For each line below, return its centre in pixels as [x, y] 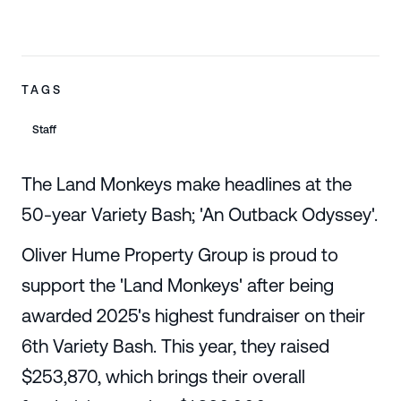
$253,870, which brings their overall [163, 376]
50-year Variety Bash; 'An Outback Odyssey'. [199, 215]
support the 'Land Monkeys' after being [177, 285]
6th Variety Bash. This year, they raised [175, 346]
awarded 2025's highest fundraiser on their [193, 315]
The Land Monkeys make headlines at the [186, 184]
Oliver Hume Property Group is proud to [179, 254]
